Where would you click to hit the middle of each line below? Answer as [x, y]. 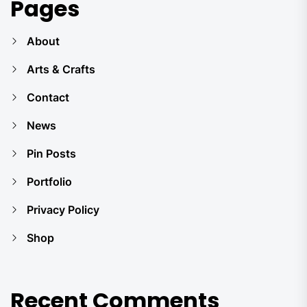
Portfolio [49, 181]
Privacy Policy [63, 209]
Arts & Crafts [61, 69]
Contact [48, 97]
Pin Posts [51, 153]
